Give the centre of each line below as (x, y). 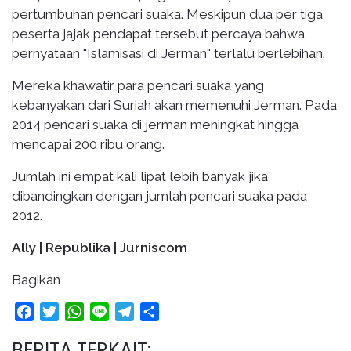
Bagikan (36, 279)
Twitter (79, 311)
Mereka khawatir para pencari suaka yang (138, 85)
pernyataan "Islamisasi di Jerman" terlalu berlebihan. (170, 53)
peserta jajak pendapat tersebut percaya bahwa (158, 33)
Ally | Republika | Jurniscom (100, 247)
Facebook (63, 311)
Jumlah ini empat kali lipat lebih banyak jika (140, 176)
